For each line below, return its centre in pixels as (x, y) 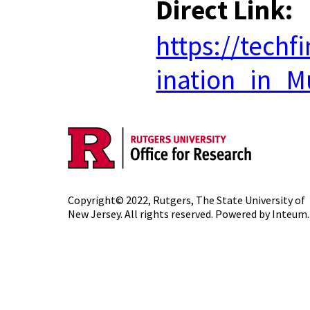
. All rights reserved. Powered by (196, 214)
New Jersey (94, 214)
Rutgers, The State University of (229, 200)
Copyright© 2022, (110, 200)
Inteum (290, 214)
